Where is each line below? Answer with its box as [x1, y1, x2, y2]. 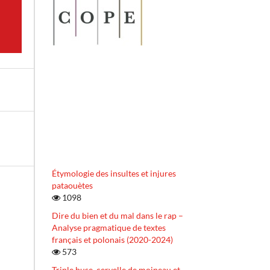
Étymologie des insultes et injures [52, 168, 176, 179]
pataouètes [52, 180, 93, 191]
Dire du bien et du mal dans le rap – [52, 210, 183, 221]
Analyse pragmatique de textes [52, 222, 166, 233]
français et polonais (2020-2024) [52, 234, 173, 245]
